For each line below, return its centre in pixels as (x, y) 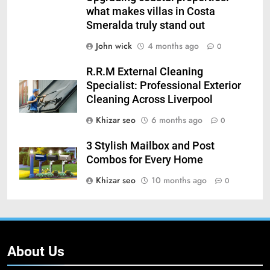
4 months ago (173, 46)
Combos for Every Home (145, 160)
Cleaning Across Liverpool (149, 100)
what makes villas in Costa (151, 12)
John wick (114, 46)
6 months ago (177, 120)
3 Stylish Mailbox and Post (150, 146)
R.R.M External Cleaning (145, 72)
